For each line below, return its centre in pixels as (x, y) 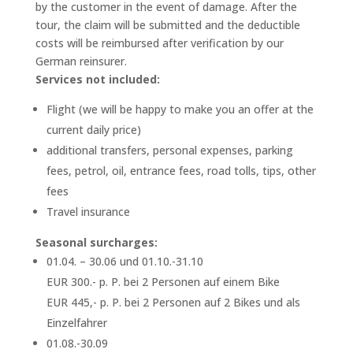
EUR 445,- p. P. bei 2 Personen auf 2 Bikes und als (173, 302)
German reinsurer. (81, 61)
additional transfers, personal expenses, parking (169, 150)
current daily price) (93, 129)
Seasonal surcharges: (96, 242)
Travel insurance (88, 211)
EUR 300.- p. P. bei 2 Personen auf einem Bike (163, 281)
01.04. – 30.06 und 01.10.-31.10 (124, 261)
